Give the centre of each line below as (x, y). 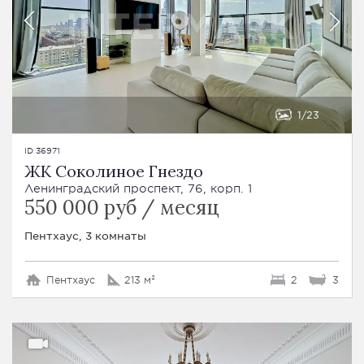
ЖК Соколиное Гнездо (114, 171)
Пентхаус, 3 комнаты (85, 235)
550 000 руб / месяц (122, 207)
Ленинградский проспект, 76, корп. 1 (138, 188)
